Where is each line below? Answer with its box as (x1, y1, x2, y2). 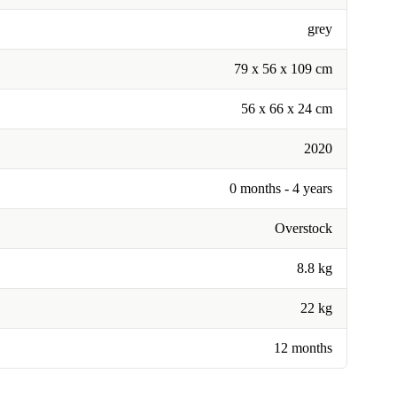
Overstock (275, 221, 332, 237)
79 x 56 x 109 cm (234, 61, 332, 77)
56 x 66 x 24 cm (241, 101, 332, 117)
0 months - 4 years (230, 181, 332, 197)
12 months (274, 340, 332, 356)
